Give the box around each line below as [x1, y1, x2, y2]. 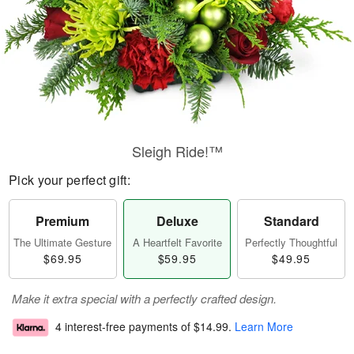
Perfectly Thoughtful [245, 235, 338, 250]
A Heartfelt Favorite [132, 235, 222, 250]
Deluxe [156, 212, 198, 230]
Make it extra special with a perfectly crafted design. [12, 290, 277, 307]
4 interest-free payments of [55, 318, 194, 335]
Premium [36, 212, 90, 230]
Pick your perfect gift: [9, 171, 130, 189]
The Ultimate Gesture [13, 235, 112, 250]
